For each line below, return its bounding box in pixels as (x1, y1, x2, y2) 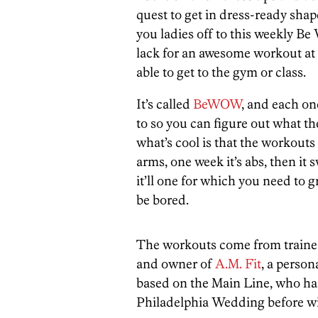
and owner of (136, 255, 215, 272)
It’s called (136, 95, 193, 112)
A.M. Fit (215, 255, 261, 272)
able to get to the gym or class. (136, 63, 306, 80)
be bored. (136, 191, 189, 208)
